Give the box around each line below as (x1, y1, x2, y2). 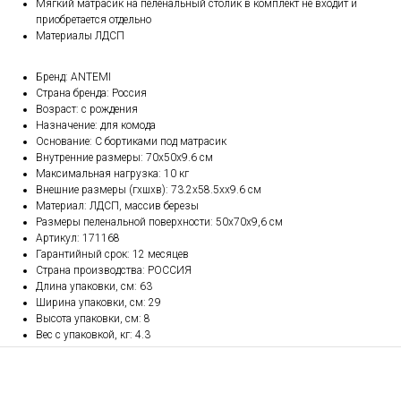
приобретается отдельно (36, 13, 151, 27)
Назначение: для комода (36, 119, 156, 132)
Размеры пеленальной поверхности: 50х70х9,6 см (36, 216, 283, 229)
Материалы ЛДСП (36, 30, 124, 43)
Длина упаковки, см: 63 (36, 280, 152, 294)
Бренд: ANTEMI (36, 71, 111, 84)
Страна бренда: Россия (36, 87, 147, 100)
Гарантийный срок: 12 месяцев (36, 248, 189, 261)
